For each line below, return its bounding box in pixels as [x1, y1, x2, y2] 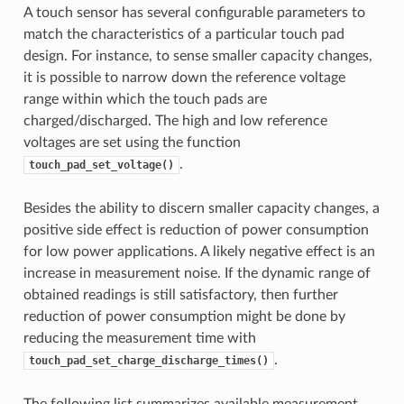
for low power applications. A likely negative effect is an [23, 243, 375, 259]
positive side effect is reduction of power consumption [23, 222, 369, 237]
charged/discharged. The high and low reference [23, 113, 327, 128]
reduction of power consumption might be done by [23, 308, 345, 324]
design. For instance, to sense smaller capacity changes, [23, 48, 372, 63]
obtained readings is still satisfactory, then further [23, 287, 338, 302]
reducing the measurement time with [23, 330, 256, 345]
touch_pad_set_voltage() [28, 158, 174, 171]
